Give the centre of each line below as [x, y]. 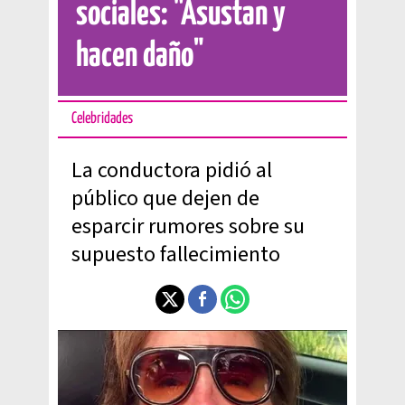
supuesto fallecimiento [176, 254]
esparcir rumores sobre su [188, 226]
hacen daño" [140, 57]
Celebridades [102, 119]
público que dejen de [165, 198]
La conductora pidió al [172, 170]
